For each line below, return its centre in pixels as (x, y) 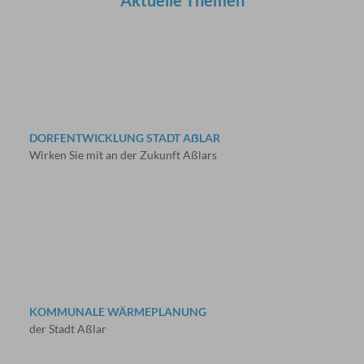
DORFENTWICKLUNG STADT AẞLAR (124, 138)
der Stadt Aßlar (67, 329)
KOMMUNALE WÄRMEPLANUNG (117, 312)
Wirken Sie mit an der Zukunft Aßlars (123, 155)
